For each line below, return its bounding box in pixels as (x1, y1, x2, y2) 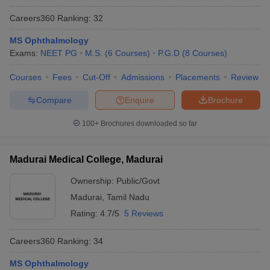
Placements (175, 72, 220, 82)
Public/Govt (116, 176, 160, 186)
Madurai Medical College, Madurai (10, 154, 163, 165)
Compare (36, 95, 72, 105)
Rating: (71, 209, 100, 218)
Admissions (121, 72, 165, 82)
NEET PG (40, 48, 77, 58)
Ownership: (71, 176, 116, 186)
